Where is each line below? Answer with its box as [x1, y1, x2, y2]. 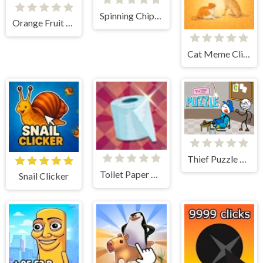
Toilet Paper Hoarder [151, 168, 159, 180]
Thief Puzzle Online [240, 153, 247, 164]
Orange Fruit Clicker [65, 17, 73, 29]
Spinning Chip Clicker [154, 9, 162, 21]
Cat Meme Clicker [243, 48, 251, 59]
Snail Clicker [19, 170, 69, 182]
